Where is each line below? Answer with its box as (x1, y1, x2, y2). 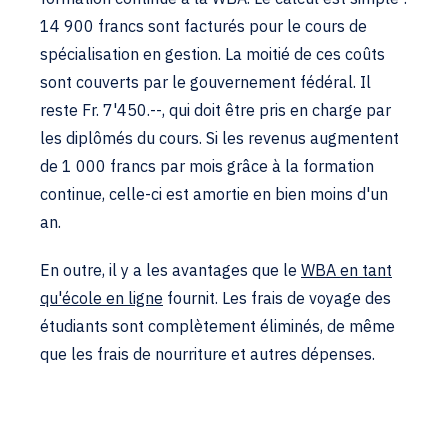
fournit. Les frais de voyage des (163, 288, 391, 308)
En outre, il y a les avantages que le (40, 260, 301, 280)
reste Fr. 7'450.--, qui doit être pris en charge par (40, 100, 391, 120)
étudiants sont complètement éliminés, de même (40, 316, 395, 336)
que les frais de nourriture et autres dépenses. (40, 344, 375, 364)
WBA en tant (301, 260, 392, 280)
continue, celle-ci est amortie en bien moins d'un (40, 184, 388, 204)
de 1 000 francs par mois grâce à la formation (40, 156, 374, 176)
